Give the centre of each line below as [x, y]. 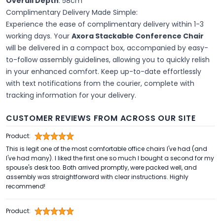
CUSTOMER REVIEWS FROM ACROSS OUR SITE [101, 118]
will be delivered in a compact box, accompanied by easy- [107, 48]
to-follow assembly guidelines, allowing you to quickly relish [108, 60]
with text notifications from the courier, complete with [100, 84]
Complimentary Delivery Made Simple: [72, 13]
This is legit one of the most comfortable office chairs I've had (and [107, 149]
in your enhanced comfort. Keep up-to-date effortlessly [104, 72]
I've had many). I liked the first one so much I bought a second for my [110, 158]
